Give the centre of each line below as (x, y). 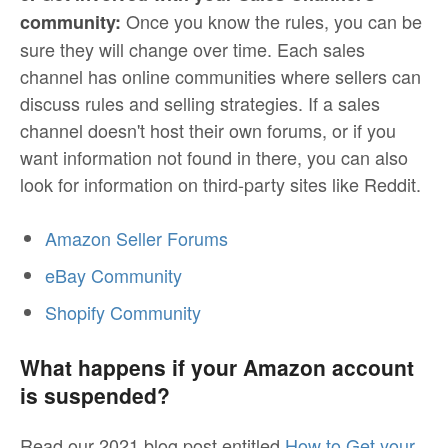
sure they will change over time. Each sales (192, 49)
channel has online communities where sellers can (220, 76)
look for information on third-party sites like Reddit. (220, 184)
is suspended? (95, 395)
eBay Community (113, 275)
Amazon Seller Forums (136, 238)
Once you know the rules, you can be (271, 21)
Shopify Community (123, 312)
